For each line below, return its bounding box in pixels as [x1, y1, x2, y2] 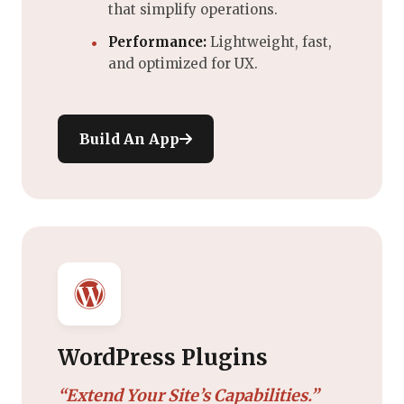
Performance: [108, 32, 207, 50]
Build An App [79, 129, 179, 148]
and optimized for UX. [108, 54, 258, 72]
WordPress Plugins [58, 343, 268, 372]
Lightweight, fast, [207, 32, 332, 50]
